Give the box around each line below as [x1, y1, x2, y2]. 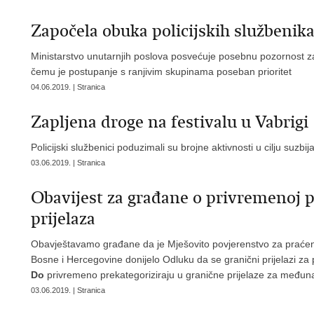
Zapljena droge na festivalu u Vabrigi [31, 111, 308, 132]
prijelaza [31, 208, 95, 229]
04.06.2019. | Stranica [31, 83, 105, 91]
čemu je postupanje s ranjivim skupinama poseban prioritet [31, 66, 292, 77]
